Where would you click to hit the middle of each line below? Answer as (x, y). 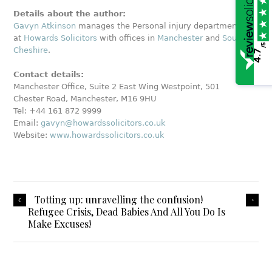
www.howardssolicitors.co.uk (107, 135)
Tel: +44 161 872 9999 (58, 110)
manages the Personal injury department (158, 25)
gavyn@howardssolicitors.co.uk (104, 123)
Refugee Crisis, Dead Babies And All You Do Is (127, 211)
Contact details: (49, 74)
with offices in (127, 38)
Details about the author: (70, 13)
